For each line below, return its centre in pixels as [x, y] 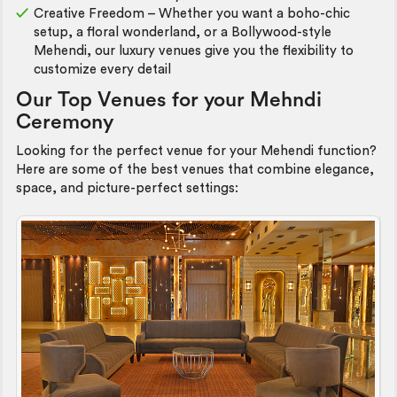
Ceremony [65, 121]
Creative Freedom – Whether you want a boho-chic [192, 14]
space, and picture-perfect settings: [127, 188]
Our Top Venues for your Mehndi [169, 99]
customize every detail [102, 70]
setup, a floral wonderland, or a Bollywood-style [183, 32]
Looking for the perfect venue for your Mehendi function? [196, 151]
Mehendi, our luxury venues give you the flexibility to [194, 51]
